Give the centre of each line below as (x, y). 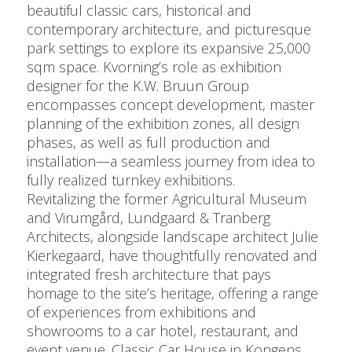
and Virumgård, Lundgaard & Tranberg (149, 218)
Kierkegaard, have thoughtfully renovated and (172, 256)
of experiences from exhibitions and (142, 312)
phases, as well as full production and (149, 143)
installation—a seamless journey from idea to (171, 161)
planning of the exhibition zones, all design (163, 124)
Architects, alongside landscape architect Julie (173, 237)
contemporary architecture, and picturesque (169, 29)
